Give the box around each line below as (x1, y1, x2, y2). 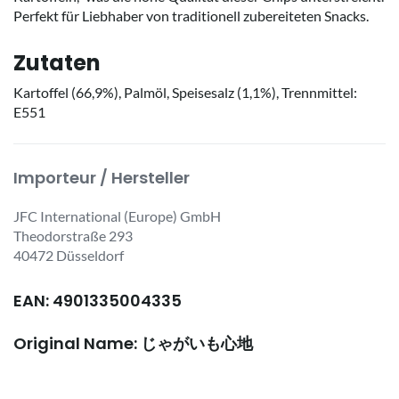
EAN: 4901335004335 (13, 289, 182, 312)
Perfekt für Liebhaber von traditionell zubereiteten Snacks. (13, 6, 369, 24)
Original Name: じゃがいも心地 (13, 331, 253, 354)
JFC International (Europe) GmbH (13, 207, 221, 224)
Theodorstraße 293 (13, 226, 133, 244)
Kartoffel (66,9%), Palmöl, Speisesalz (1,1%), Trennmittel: (13, 83, 357, 101)
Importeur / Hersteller (13, 166, 190, 189)
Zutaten (13, 47, 101, 77)
